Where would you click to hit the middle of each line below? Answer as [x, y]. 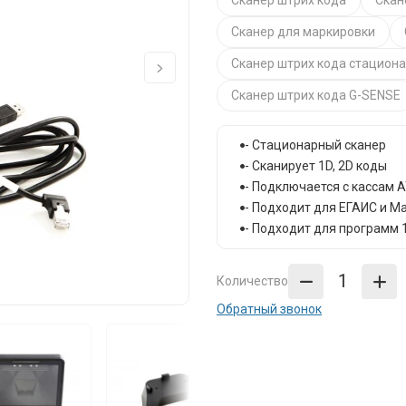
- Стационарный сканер [315, 145]
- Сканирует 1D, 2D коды [316, 166]
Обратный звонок [269, 309]
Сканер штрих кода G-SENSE [316, 95]
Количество [252, 280]
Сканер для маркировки [303, 32]
